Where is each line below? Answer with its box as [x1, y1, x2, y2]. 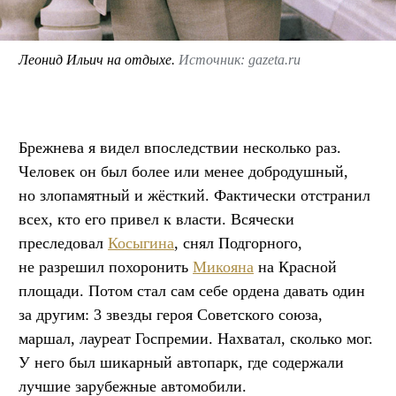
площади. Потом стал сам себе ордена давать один [19, 281, 365, 300]
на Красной [254, 257, 337, 276]
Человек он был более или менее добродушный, [19, 162, 348, 180]
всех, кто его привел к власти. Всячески [19, 209, 294, 228]
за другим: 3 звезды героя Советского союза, [19, 305, 323, 324]
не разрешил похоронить [19, 257, 193, 276]
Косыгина [108, 233, 174, 252]
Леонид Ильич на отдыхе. [19, 51, 179, 67]
